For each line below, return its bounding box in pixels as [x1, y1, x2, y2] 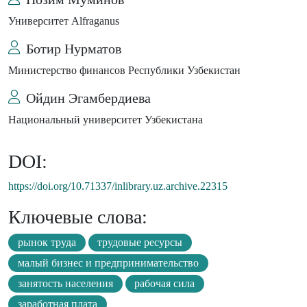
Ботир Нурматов [26, 41, 121, 57]
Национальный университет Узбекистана [8, 114, 203, 126]
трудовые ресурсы [97, 236, 183, 249]
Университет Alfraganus [8, 15, 119, 27]
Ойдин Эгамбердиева [26, 90, 151, 106]
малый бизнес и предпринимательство [17, 257, 199, 269]
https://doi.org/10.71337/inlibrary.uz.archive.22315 [8, 180, 228, 193]
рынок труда [17, 236, 76, 249]
